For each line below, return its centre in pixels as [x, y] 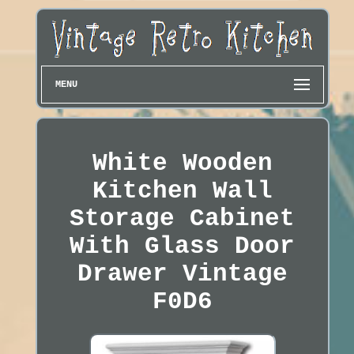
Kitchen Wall [182, 191]
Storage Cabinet [183, 219]
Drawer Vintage [182, 274]
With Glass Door [183, 247]
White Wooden [182, 164]
